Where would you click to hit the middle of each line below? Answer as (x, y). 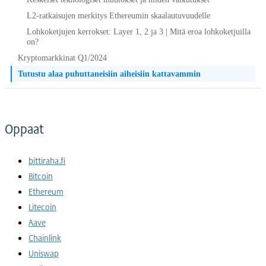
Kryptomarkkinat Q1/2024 (62, 58)
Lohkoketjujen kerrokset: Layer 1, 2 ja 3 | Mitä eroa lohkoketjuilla (139, 32)
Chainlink (45, 238)
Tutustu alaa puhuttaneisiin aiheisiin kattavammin (109, 74)
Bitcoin (41, 176)
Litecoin (42, 207)
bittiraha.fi (47, 161)
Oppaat (24, 129)
